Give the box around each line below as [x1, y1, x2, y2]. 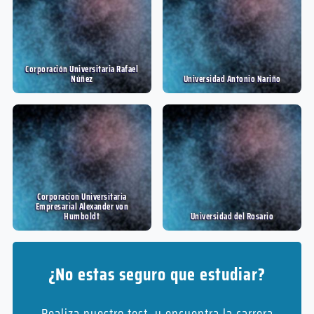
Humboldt [64, 208, 100, 224]
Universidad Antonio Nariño [183, 71, 281, 86]
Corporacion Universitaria [37, 189, 127, 204]
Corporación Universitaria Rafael [25, 61, 139, 76]
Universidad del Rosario [190, 208, 274, 224]
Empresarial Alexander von [35, 198, 129, 214]
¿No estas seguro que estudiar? [48, 259, 266, 288]
